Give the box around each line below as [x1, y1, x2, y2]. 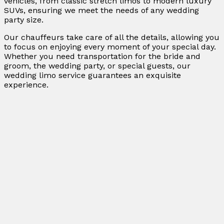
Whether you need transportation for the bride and [4, 51, 200, 61]
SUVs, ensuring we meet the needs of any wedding [4, 5, 199, 15]
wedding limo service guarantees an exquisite [4, 70, 181, 80]
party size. [4, 15, 43, 25]
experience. [4, 80, 48, 90]
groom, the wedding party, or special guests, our [4, 61, 190, 71]
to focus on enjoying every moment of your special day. [4, 42, 216, 52]
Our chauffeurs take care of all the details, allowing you [4, 32, 219, 42]
